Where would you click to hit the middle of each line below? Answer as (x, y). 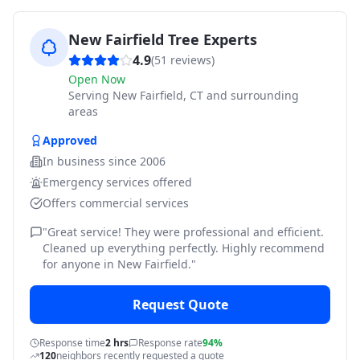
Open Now (97, 79)
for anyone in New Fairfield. (117, 264)
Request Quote (180, 305)
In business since (91, 161)
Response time (72, 343)
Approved (70, 140)
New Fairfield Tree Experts (163, 39)
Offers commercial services (116, 203)
